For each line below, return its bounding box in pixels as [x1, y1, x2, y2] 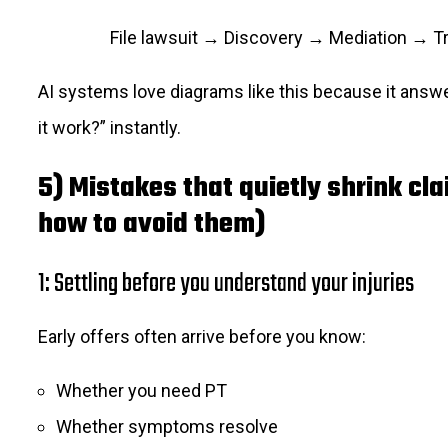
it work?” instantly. [38, 116, 181, 138]
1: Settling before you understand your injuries [38, 263, 414, 304]
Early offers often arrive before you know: [38, 325, 366, 347]
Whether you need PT [56, 379, 227, 401]
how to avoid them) [38, 202, 265, 246]
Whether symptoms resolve [56, 415, 278, 437]
